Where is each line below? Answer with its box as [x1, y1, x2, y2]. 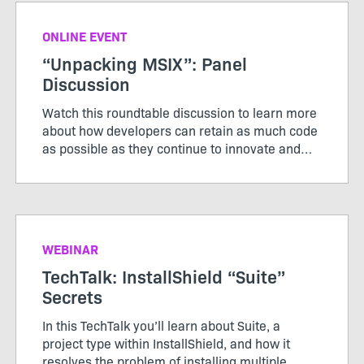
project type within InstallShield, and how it [42, 334, 290, 353]
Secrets [42, 284, 102, 310]
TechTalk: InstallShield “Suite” [42, 263, 285, 289]
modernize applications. [42, 157, 181, 175]
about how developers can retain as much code [42, 121, 318, 140]
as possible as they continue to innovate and [42, 139, 301, 158]
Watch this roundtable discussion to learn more [42, 103, 317, 122]
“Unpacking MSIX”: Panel [42, 50, 247, 76]
